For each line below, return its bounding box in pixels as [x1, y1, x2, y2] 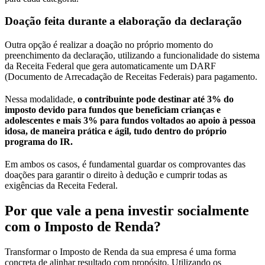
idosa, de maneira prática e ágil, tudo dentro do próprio [5, 126, 227, 137]
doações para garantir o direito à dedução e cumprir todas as [5, 170, 227, 180]
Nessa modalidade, [5, 94, 77, 105]
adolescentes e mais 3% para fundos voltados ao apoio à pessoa [5, 115, 256, 126]
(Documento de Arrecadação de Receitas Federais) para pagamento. [5, 72, 260, 82]
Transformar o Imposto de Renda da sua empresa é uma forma [5, 247, 236, 257]
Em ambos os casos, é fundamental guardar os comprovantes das [5, 159, 245, 170]
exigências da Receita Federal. [5, 180, 118, 191]
